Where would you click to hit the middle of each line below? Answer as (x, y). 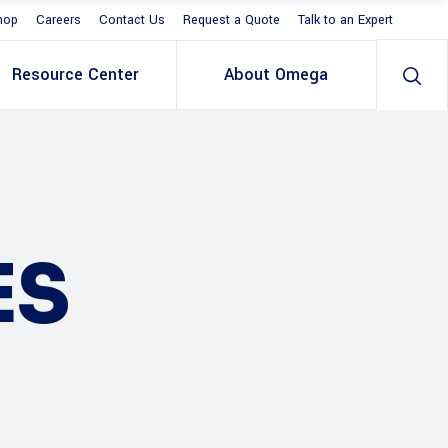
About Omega (276, 74)
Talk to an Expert (345, 20)
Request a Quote (231, 20)
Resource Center (76, 74)
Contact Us (132, 20)
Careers (58, 20)
